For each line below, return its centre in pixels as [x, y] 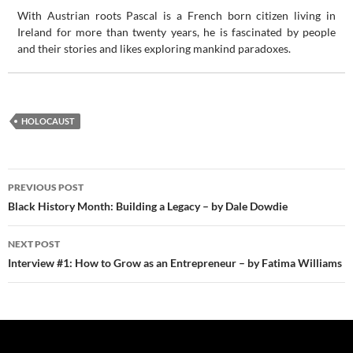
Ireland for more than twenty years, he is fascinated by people [176, 32]
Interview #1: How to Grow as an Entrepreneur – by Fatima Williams [175, 263]
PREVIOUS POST [46, 188]
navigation [56, 209]
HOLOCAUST [48, 121]
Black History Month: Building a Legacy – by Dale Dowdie [148, 206]
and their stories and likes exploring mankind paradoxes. [154, 49]
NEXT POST [34, 244]
